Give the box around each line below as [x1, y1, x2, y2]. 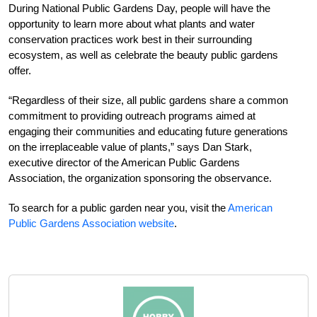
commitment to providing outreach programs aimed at [8, 109, 255, 122]
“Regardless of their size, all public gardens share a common [8, 93, 288, 106]
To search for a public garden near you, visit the [8, 201, 228, 214]
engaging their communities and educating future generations [8, 125, 288, 137]
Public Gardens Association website [8, 217, 174, 229]
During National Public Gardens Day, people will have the [8, 1, 270, 14]
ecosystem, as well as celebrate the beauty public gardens [8, 48, 278, 61]
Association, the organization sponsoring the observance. [8, 171, 272, 184]
